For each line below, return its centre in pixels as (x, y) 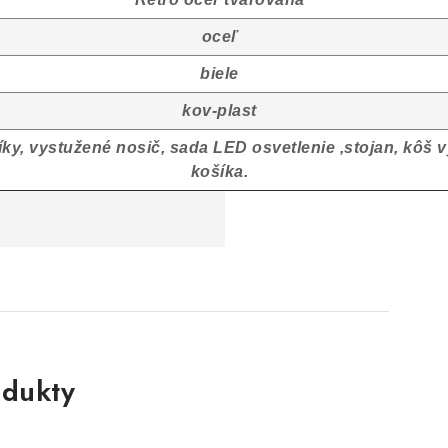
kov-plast (219, 110)
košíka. (219, 171)
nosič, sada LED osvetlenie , (228, 147)
